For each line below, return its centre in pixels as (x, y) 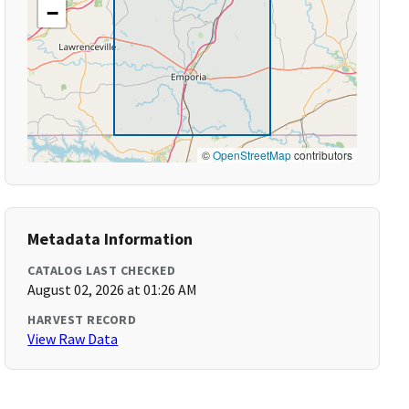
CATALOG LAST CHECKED (102, 270)
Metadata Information (110, 239)
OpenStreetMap (252, 155)
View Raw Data (73, 339)
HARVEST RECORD (82, 320)
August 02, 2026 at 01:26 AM (113, 289)
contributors (321, 155)
